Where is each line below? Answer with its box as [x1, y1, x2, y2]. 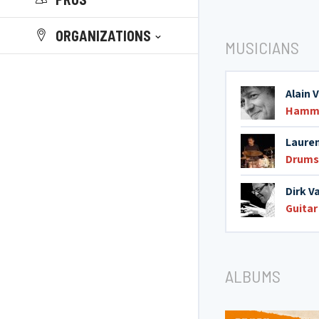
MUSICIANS [225, 37, 299, 58]
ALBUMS [225, 266, 281, 286]
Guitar [286, 201, 318, 216]
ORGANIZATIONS [56, 27, 151, 44]
